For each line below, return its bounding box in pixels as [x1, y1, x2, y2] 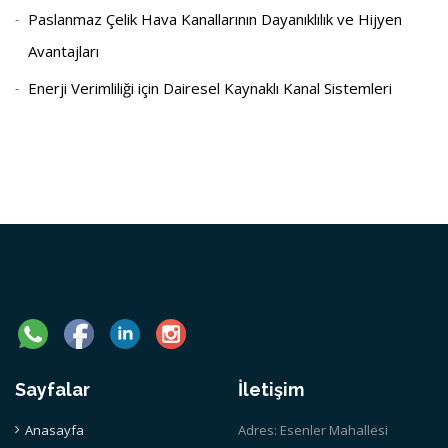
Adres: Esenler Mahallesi [238, 420, 388, 439]
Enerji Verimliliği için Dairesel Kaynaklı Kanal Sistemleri [28, 77, 392, 98]
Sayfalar [15, 378, 90, 400]
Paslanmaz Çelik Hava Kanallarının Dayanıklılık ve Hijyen [28, 8, 402, 29]
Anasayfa [25, 420, 84, 439]
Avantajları [28, 40, 99, 61]
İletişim [238, 378, 304, 400]
